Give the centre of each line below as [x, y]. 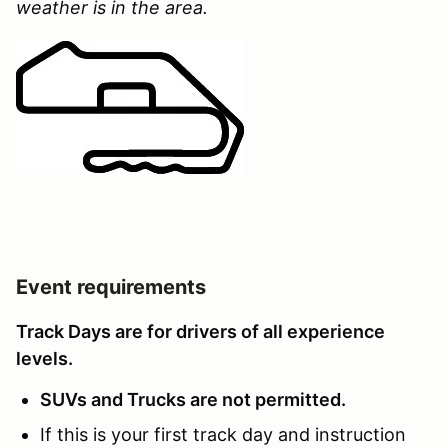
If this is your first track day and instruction [223, 434]
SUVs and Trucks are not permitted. [193, 399]
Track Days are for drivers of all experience [200, 331]
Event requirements [111, 286]
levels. [44, 358]
